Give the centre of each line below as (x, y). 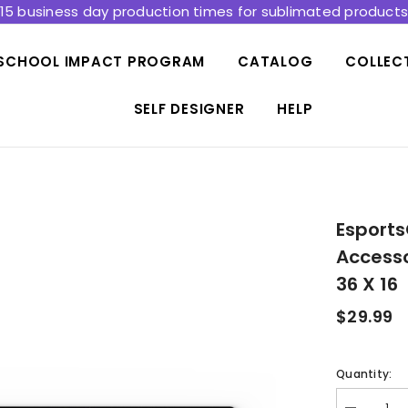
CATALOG (275, 61)
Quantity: (364, 374)
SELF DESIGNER (189, 109)
